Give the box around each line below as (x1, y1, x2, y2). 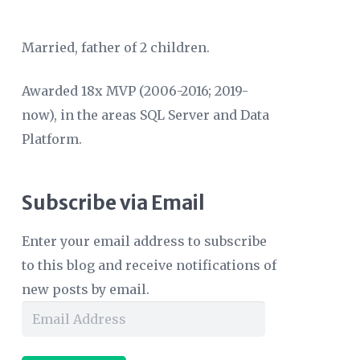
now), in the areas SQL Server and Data (21, 106, 269, 123)
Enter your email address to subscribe (21, 232, 267, 249)
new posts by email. (21, 280, 149, 297)
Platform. (21, 130, 82, 147)
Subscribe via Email (21, 190, 205, 215)
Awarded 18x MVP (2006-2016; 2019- (21, 82, 248, 99)
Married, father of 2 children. (21, 39, 210, 55)
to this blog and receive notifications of (21, 256, 276, 273)
